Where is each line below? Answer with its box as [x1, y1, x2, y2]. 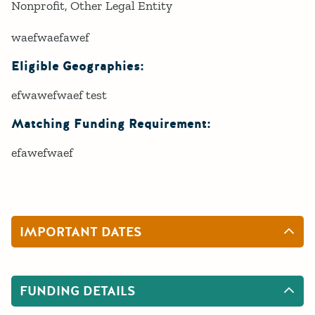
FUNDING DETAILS [20, 283, 136, 300]
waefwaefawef [11, 29, 89, 45]
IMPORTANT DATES [20, 223, 142, 240]
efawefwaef [11, 144, 73, 160]
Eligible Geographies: [11, 57, 144, 75]
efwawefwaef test [11, 86, 107, 103]
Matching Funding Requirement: [11, 115, 211, 133]
